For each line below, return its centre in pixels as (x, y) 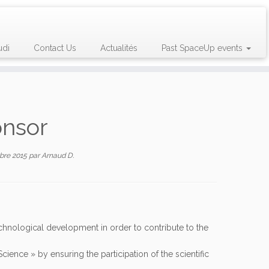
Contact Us (55, 48)
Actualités (119, 48)
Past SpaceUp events (203, 48)
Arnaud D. (58, 156)
